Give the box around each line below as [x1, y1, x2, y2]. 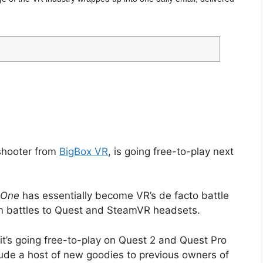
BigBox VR [59, 145, 108, 157]
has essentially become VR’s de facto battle [19, 190, 229, 202]
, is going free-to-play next [108, 145, 234, 157]
